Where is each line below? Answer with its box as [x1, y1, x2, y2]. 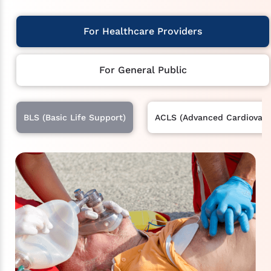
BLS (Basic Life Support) [24, 113, 126, 123]
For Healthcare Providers [83, 25, 202, 38]
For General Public [99, 64, 187, 76]
